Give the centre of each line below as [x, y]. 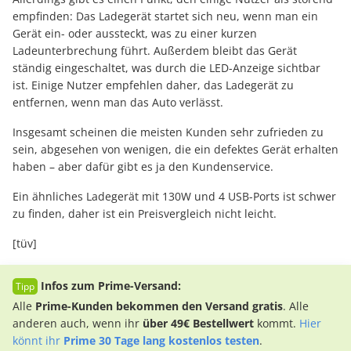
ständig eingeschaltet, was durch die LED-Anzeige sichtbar [166, 67]
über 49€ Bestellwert [198, 323]
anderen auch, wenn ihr [78, 323]
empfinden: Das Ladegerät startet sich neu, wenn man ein [165, 16]
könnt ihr [38, 340]
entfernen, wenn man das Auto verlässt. [118, 102]
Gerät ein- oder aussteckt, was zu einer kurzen [135, 33]
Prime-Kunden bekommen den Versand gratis [159, 306]
